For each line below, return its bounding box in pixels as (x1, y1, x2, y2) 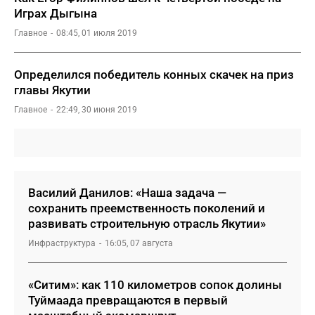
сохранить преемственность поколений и (28, 201, 265, 215)
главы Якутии (14, 83, 91, 97)
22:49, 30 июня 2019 (56, 105, 137, 115)
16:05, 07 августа (105, 238, 173, 248)
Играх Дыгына (14, 6, 97, 20)
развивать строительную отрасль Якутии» (28, 217, 266, 231)
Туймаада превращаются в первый (28, 293, 228, 307)
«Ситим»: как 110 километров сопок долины (28, 278, 282, 292)
